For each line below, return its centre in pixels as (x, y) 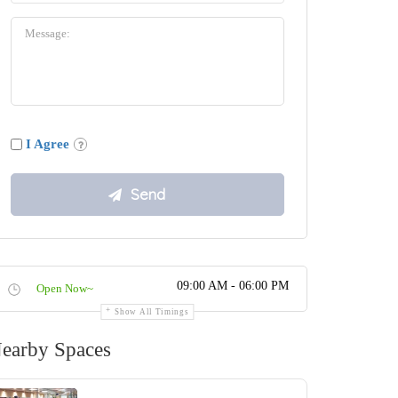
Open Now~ (65, 289)
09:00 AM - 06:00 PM (233, 286)
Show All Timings (152, 312)
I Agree (48, 144)
